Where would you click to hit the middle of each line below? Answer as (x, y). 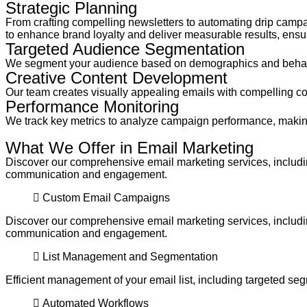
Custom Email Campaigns (106, 198)
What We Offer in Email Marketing (130, 148)
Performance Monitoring (92, 107)
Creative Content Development (116, 78)
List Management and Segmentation (130, 257)
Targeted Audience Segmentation (125, 49)
